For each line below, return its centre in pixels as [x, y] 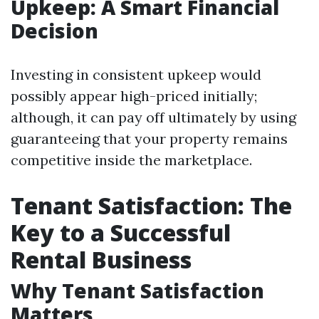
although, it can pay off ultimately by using [153, 117]
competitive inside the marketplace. [131, 160]
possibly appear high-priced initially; [134, 96]
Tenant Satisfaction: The [151, 205]
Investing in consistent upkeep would [136, 74]
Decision [54, 31]
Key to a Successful [121, 232]
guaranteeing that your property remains [149, 138]
